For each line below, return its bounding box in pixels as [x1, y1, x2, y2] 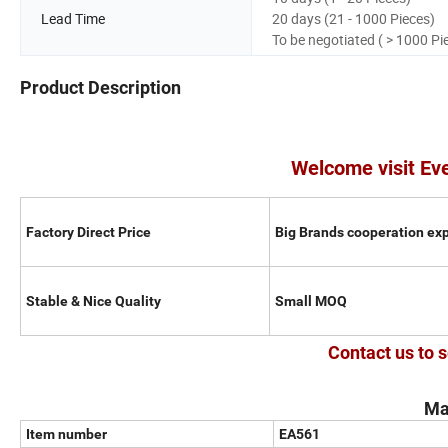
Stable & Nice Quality [26, 293, 161, 310]
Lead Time [41, 9, 105, 29]
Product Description [20, 77, 181, 99]
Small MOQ [275, 293, 347, 310]
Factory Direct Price [26, 224, 151, 241]
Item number [26, 426, 107, 443]
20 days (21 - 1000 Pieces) [272, 9, 435, 29]
